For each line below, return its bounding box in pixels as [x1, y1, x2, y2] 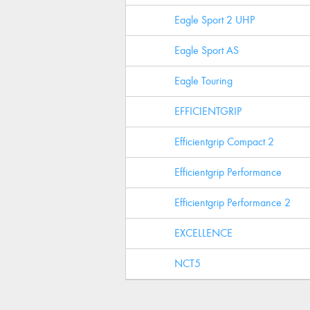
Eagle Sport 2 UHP [174, 13, 255, 26]
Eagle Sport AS [174, 44, 239, 57]
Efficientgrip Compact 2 [174, 135, 274, 148]
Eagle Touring [174, 74, 232, 87]
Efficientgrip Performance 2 [174, 196, 291, 209]
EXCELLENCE [174, 226, 232, 239]
